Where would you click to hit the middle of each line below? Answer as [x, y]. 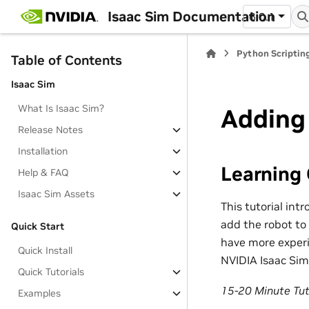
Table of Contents [67, 60]
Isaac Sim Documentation [191, 16]
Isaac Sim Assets [57, 194]
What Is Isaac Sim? [61, 108]
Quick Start [38, 226]
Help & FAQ [43, 172]
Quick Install [46, 250]
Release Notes [51, 130]
